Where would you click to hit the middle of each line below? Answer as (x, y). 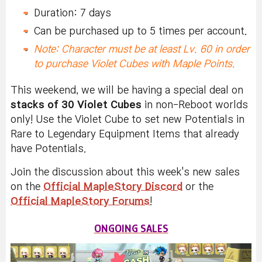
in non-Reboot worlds (195, 105)
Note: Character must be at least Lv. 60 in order (142, 49)
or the (198, 187)
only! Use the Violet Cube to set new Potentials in (127, 119)
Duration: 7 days (73, 13)
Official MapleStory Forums (80, 201)
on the (27, 187)
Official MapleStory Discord (113, 187)
